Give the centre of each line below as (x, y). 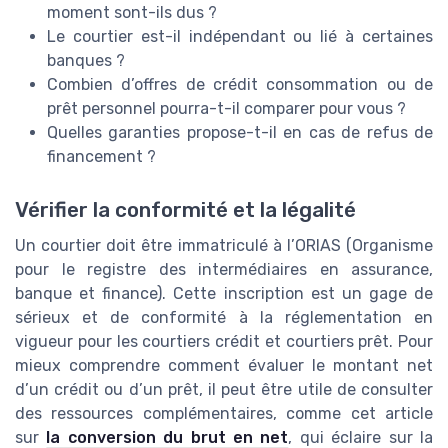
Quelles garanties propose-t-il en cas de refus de (240, 132)
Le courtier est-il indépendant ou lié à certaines (240, 36)
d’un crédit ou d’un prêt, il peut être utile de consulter (224, 390)
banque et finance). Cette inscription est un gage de (224, 294)
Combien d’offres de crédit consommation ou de (240, 84)
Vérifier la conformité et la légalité (185, 210)
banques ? (86, 60)
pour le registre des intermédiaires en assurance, (224, 270)
